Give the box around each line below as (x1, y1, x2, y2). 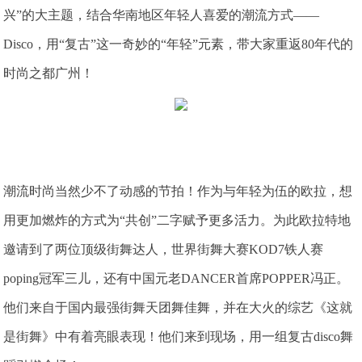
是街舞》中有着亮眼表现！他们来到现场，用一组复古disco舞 (3, 329, 354, 343)
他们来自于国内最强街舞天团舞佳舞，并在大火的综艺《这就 (3, 300, 353, 314)
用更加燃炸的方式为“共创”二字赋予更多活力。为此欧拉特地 (3, 213, 351, 227)
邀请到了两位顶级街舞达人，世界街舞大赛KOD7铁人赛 (3, 242, 324, 256)
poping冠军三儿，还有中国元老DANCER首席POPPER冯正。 (3, 271, 350, 285)
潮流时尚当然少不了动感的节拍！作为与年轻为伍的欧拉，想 (3, 183, 353, 198)
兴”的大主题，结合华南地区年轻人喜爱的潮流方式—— (3, 8, 320, 23)
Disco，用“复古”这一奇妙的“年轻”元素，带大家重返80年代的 (3, 37, 354, 52)
